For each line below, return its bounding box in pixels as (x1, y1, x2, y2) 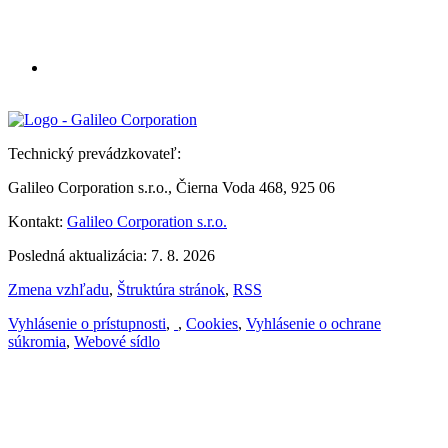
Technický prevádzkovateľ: (8, 144, 181, 162)
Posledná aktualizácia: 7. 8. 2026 (8, 246, 215, 264)
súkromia (8, 332, 66, 350)
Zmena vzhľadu (8, 280, 109, 298)
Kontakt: (8, 212, 67, 230)
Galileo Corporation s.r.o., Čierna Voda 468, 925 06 (8, 178, 335, 196)
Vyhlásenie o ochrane (246, 314, 381, 332)
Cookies (186, 314, 238, 332)
